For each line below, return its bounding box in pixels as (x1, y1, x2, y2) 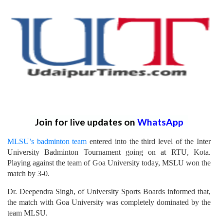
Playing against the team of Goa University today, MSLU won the (7, 158, 211, 167)
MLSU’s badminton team (7, 137, 87, 145)
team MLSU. (7, 208, 48, 217)
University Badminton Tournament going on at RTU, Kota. (7, 147, 211, 156)
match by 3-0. (7, 169, 50, 178)
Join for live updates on (35, 116, 137, 127)
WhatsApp (137, 116, 183, 127)
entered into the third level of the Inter (87, 137, 211, 145)
